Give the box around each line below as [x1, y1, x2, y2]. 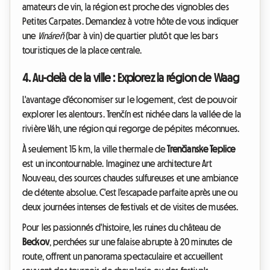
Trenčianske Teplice [167, 144, 236, 154]
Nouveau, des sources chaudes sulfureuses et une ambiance [22, 173, 238, 183]
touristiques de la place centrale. [22, 45, 142, 55]
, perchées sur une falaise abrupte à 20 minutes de [49, 237, 232, 247]
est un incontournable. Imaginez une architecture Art [22, 159, 213, 169]
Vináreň [37, 31, 64, 41]
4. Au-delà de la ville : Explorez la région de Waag [22, 72, 239, 84]
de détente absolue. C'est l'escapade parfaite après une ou [22, 187, 238, 198]
